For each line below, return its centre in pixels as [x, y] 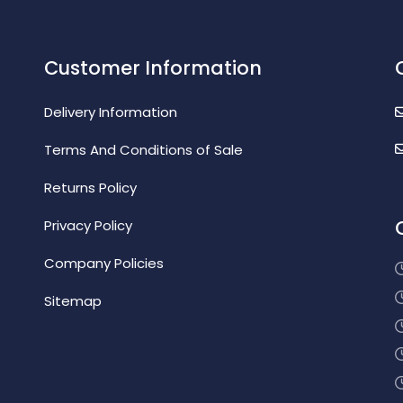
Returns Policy [90, 187]
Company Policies [104, 263]
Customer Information [153, 67]
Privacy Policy [88, 225]
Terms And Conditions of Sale [143, 149]
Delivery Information [111, 112]
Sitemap [73, 300]
